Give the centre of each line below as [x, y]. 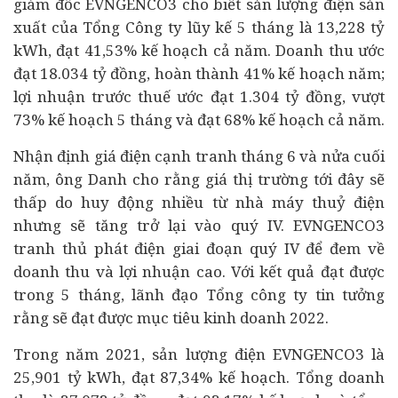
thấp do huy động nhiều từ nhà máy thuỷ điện [199, 202]
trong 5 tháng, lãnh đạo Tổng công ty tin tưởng [199, 295]
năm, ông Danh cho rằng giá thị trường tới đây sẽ [199, 179]
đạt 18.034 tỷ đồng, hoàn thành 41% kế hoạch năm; [199, 73]
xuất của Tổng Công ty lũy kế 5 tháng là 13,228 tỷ [199, 27]
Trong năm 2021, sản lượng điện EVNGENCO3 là [199, 354]
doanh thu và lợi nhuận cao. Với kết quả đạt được [199, 271]
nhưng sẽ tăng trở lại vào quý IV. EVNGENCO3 [199, 225]
